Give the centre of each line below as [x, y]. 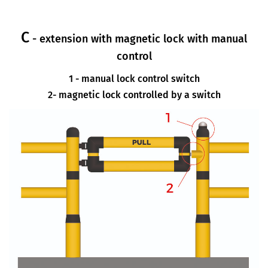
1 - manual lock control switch [134, 78]
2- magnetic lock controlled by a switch [134, 95]
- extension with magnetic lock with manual [138, 39]
